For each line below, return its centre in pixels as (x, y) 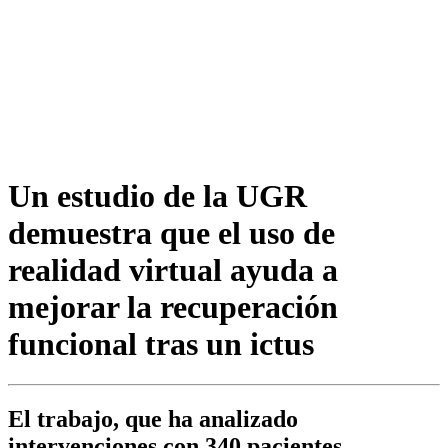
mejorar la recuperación (173, 306)
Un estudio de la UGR (157, 195)
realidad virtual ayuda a (173, 269)
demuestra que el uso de (171, 232)
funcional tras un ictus (161, 343)
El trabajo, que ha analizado (153, 419)
